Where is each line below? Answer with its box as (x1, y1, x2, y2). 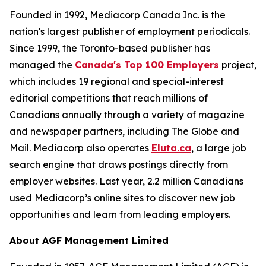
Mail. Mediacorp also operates (9, 142, 151, 154)
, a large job (191, 142, 246, 154)
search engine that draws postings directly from (9, 159, 228, 170)
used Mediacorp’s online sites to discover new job (9, 192, 235, 204)
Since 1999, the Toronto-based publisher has (9, 42, 210, 54)
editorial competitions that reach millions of (9, 92, 208, 104)
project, (219, 59, 256, 71)
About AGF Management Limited (9, 235, 169, 246)
